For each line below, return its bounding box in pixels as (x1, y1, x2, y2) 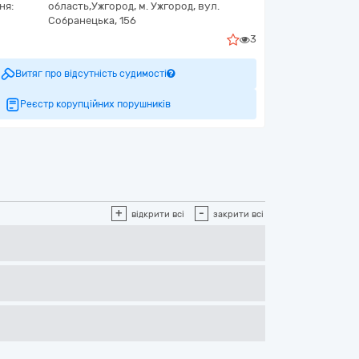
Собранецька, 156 (48, 14, 136, 26)
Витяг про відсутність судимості (15, 68, 167, 79)
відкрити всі (131, 209, 184, 220)
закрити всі (213, 209, 264, 220)
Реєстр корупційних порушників (19, 99, 171, 110)
